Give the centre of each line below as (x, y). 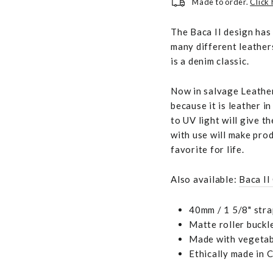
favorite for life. (207, 150)
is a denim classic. (210, 61)
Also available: (205, 179)
